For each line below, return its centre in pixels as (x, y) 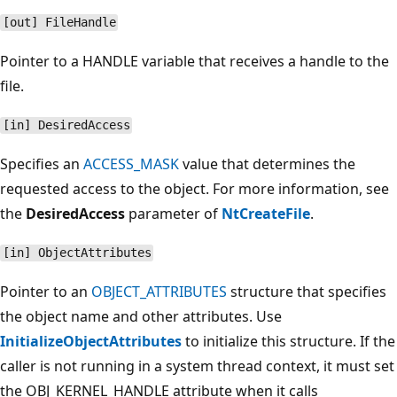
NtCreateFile (266, 213)
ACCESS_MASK (131, 163)
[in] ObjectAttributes (77, 253)
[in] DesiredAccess (66, 125)
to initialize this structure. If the (288, 341)
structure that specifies (307, 291)
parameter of (173, 213)
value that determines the (267, 163)
